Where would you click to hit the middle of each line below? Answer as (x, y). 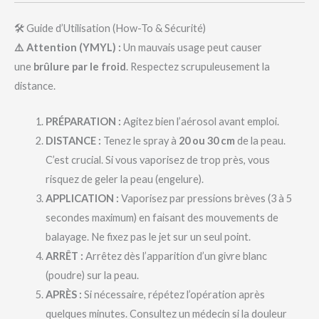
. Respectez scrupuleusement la (198, 66)
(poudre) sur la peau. (92, 276)
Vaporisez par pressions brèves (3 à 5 (205, 199)
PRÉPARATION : (83, 122)
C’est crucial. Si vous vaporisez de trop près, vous (157, 160)
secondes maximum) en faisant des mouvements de (162, 218)
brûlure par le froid (80, 66)
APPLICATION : (82, 199)
